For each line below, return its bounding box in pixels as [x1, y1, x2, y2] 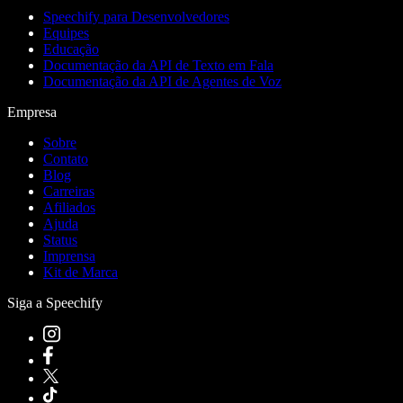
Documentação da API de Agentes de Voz [43, 73, 282, 89]
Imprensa [43, 247, 95, 264]
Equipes [43, 24, 89, 40]
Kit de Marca [43, 264, 118, 280]
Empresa [7, 103, 57, 120]
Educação [43, 40, 99, 57]
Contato [43, 150, 88, 166]
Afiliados [43, 199, 95, 215]
